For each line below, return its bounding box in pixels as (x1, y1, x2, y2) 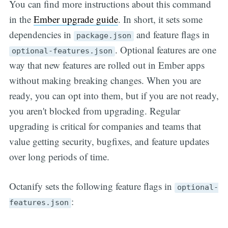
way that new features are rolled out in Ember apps (9, 58, 205, 71)
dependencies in (9, 27, 74, 41)
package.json (76, 31, 131, 40)
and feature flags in (133, 27, 210, 41)
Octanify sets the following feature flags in (9, 180, 175, 193)
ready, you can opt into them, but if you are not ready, (9, 89, 219, 102)
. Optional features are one (115, 43, 216, 56)
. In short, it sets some (118, 12, 203, 25)
